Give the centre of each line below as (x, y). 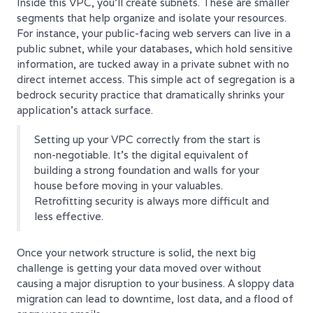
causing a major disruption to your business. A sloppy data (155, 283)
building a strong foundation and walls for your (147, 170)
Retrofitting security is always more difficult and (152, 201)
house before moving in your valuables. (129, 185)
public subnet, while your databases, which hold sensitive (155, 48)
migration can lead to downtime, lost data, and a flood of (155, 298)
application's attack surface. (85, 110)
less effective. (69, 216)
